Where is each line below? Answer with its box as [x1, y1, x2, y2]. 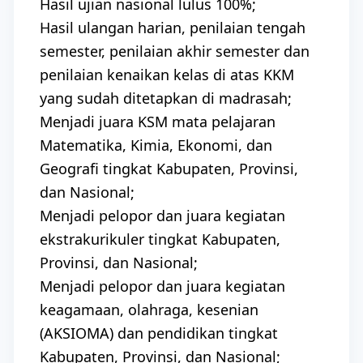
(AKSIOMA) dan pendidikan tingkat [40, 323, 278, 343]
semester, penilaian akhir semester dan [40, 41, 310, 61]
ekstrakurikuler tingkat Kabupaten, [40, 229, 280, 249]
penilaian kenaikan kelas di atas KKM [40, 65, 294, 84]
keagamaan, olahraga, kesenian [40, 300, 258, 319]
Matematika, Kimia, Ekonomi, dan [40, 135, 272, 155]
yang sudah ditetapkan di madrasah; [40, 88, 292, 108]
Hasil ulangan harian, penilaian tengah [40, 18, 305, 37]
